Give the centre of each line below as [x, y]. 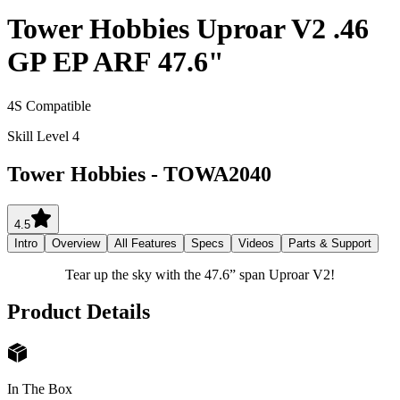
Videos [256, 243]
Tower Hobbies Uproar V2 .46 [188, 29]
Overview [76, 243]
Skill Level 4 [43, 136]
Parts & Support [330, 243]
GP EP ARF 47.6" [116, 62]
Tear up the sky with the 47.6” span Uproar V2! [200, 274]
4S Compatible [49, 105]
